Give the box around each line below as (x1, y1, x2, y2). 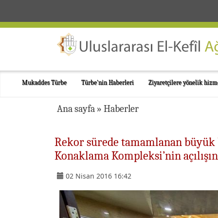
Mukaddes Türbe (22, 79, 67, 86)
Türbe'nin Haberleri (81, 79, 134, 86)
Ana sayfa (57, 103, 95, 114)
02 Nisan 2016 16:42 (66, 171, 131, 181)
